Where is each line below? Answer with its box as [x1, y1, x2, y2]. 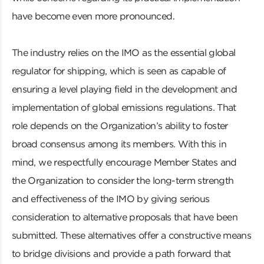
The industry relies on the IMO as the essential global [12, 47, 236, 59]
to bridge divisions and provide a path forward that [12, 247, 231, 260]
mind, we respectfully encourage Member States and [12, 156, 237, 169]
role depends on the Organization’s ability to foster [12, 120, 228, 132]
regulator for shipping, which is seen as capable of [12, 65, 226, 77]
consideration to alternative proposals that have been [12, 211, 238, 223]
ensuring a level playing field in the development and [12, 83, 237, 95]
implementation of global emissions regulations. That [12, 101, 236, 114]
